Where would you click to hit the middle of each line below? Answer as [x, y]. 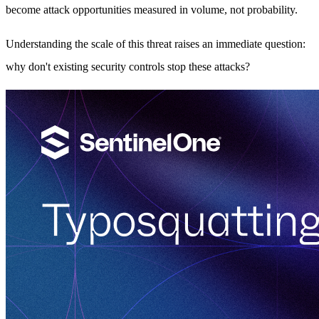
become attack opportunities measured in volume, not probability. [152, 9]
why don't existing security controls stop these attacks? [128, 66]
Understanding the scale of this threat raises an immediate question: [156, 43]
